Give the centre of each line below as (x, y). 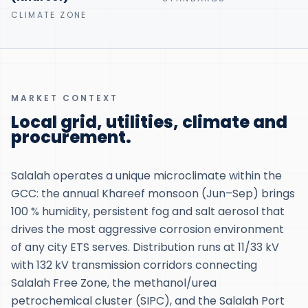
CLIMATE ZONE (49, 15)
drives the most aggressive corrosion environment (147, 230)
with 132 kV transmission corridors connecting (134, 265)
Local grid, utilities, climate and (149, 122)
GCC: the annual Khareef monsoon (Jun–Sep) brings (153, 194)
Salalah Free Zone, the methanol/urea (114, 283)
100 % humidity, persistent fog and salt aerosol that (148, 212)
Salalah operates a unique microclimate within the (146, 176)
